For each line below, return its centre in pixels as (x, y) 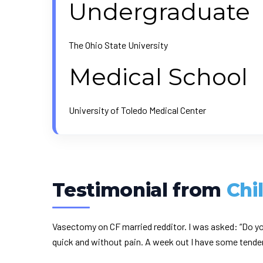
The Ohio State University (119, 45)
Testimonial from (139, 190)
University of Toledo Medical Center (138, 110)
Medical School (159, 77)
